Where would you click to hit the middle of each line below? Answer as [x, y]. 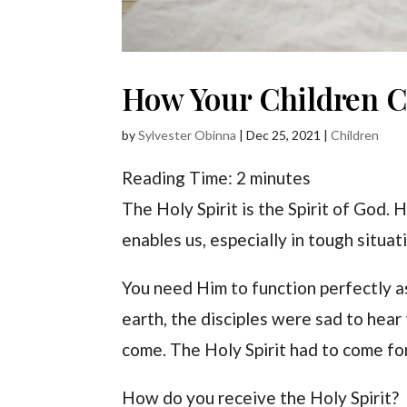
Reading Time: [179, 178]
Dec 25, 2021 [284, 135]
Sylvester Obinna [188, 135]
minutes [281, 178]
